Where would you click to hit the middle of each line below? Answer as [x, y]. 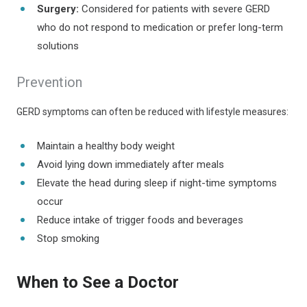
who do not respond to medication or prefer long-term [160, 27]
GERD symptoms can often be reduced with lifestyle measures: [152, 112]
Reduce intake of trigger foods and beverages [140, 220]
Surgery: [58, 9]
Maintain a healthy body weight [106, 146]
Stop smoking [68, 238]
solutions [58, 46]
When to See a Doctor [98, 282]
